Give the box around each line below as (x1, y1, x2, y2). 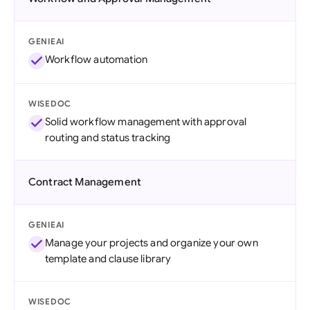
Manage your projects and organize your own (45, 237, 258, 249)
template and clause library (45, 253, 172, 265)
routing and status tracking (45, 131, 171, 144)
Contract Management (28, 176, 142, 188)
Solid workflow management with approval (45, 116, 247, 128)
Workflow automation (45, 53, 148, 66)
